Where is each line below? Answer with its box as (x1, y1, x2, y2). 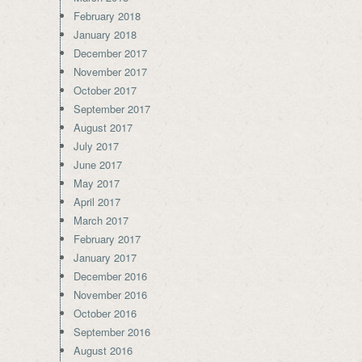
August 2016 (74, 343, 133, 358)
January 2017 (74, 250, 137, 265)
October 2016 (74, 305, 137, 321)
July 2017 (74, 138, 119, 154)
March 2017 (74, 213, 128, 228)
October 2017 (74, 82, 137, 98)
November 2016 (74, 287, 147, 302)
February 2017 (74, 231, 141, 246)
